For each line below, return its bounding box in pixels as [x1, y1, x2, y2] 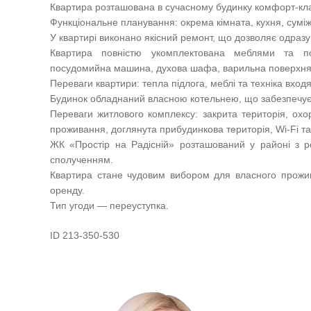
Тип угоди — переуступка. [50, 199, 169, 211]
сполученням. [50, 153, 113, 165]
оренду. [50, 184, 85, 196]
